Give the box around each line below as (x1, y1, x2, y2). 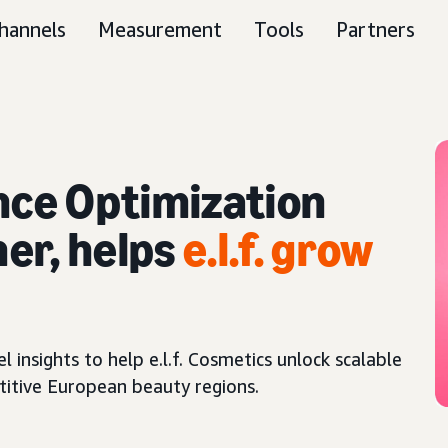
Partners (336, 18, 415, 41)
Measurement (98, 18, 222, 41)
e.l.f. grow (182, 221, 374, 278)
